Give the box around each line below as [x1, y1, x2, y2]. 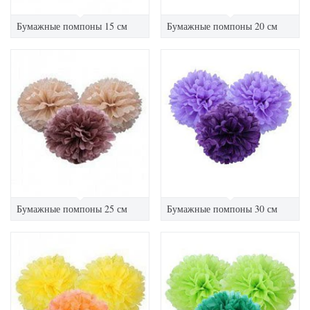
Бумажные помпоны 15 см [17, 19, 127, 33]
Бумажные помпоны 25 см [17, 201, 127, 215]
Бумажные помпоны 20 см [167, 19, 277, 33]
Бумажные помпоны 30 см [167, 201, 277, 215]
